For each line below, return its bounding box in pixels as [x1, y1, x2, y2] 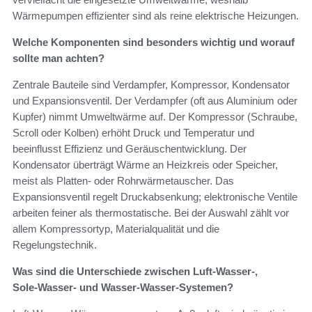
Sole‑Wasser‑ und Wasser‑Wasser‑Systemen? [13, 281, 233, 293]
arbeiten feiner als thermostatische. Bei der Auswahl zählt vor [13, 206, 289, 219]
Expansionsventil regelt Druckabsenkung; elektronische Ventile [13, 190, 297, 203]
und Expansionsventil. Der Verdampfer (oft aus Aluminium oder [13, 94, 297, 107]
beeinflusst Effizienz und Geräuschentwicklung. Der [13, 142, 247, 155]
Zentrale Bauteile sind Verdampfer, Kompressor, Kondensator [13, 78, 290, 91]
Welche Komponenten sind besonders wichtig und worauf [13, 36, 295, 48]
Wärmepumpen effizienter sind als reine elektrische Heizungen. [13, 9, 299, 22]
